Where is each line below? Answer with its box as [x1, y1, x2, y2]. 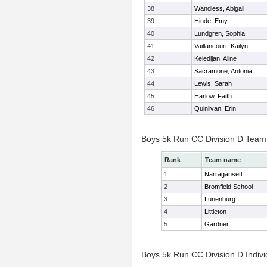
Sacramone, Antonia [194, 67, 252, 74]
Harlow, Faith [194, 92, 232, 100]
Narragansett [204, 170, 243, 178]
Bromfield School [204, 183, 253, 190]
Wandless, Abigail [194, 5, 244, 12]
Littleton [204, 208, 226, 215]
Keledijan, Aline [194, 55, 237, 62]
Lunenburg [204, 195, 235, 203]
